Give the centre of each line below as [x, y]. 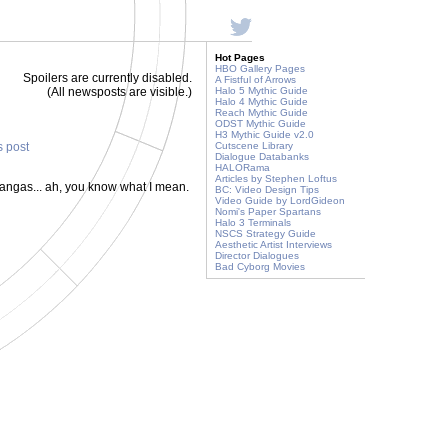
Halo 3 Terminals [253, 222]
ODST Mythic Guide [260, 123]
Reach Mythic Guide [261, 112]
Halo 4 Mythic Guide [261, 101]
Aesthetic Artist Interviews [273, 244]
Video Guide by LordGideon [280, 200]
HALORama [242, 167]
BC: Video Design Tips [267, 189]
